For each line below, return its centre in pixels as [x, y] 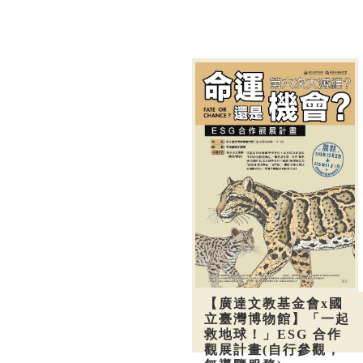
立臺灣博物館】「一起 [277, 318]
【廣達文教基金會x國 [274, 303]
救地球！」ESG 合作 [273, 334]
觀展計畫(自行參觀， [273, 349]
